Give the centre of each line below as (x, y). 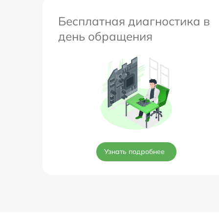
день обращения (105, 36)
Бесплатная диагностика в (134, 21)
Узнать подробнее (134, 151)
